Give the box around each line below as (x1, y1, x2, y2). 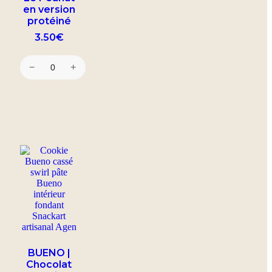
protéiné (27, 15, 71, 27)
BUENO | (27, 246, 70, 259)
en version (22, 4, 75, 15)
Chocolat (26, 258, 72, 270)
